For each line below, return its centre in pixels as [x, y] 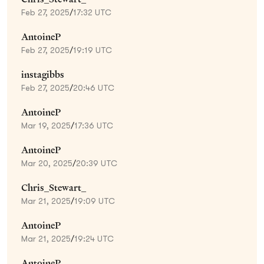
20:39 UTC [97, 163]
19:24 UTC [94, 238]
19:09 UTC [95, 201]
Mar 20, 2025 [47, 163]
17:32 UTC [92, 12]
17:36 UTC [94, 125]
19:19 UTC [93, 50]
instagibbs [43, 74]
